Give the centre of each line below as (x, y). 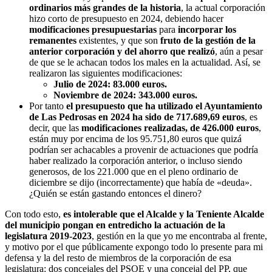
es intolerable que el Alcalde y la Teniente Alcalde (164, 214)
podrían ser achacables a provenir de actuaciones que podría (144, 150)
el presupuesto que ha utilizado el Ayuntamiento (163, 106)
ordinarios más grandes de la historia (105, 8)
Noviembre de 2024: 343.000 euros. (125, 95)
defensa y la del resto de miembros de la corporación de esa (118, 258)
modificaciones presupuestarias (93, 30)
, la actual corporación (223, 8)
